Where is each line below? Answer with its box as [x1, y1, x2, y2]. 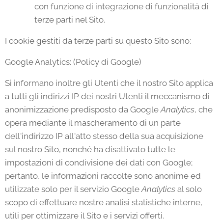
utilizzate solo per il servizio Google [5, 184, 141, 194]
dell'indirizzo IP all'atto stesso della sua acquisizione [5, 131, 203, 141]
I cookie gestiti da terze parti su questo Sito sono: [5, 36, 191, 46]
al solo [177, 184, 202, 194]
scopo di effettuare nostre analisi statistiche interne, [5, 197, 202, 207]
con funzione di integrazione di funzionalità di [34, 1, 209, 11]
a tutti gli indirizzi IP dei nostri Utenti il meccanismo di [5, 91, 210, 101]
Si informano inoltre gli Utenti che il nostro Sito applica [5, 78, 213, 88]
